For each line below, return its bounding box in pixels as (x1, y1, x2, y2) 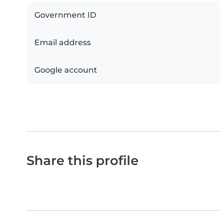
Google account (34, 65, 97, 75)
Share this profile (27, 153, 138, 168)
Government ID (34, 10, 96, 20)
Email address (34, 38, 91, 48)
